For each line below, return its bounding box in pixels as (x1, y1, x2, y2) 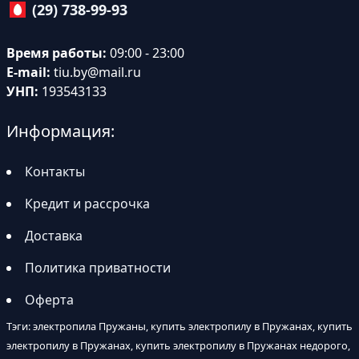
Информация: (6, 120, 115, 143)
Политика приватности (25, 259, 171, 277)
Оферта (25, 291, 74, 309)
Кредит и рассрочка (25, 195, 150, 213)
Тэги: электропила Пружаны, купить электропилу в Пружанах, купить (6, 319, 353, 334)
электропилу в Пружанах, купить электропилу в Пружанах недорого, (6, 338, 350, 353)
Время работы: (6, 44, 107, 63)
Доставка (25, 227, 83, 245)
